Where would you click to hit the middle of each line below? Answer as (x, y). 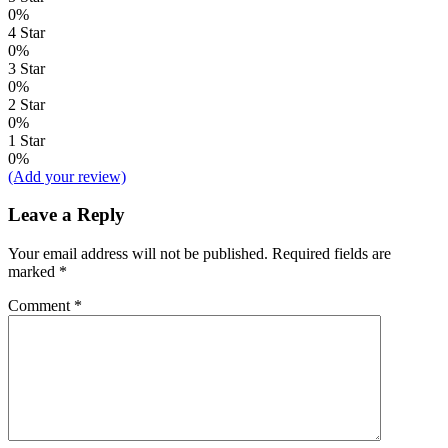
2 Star (26, 104)
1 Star (26, 140)
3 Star (26, 68)
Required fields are (331, 254)
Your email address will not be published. (138, 254)
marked (33, 272)
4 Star (26, 32)
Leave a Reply (66, 215)
